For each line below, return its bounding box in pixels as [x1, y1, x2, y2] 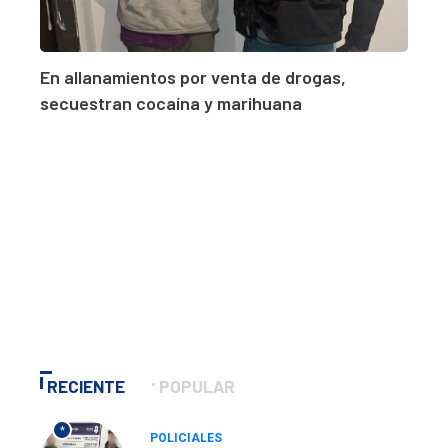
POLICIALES [150, 431, 222, 446]
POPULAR [159, 376, 235, 397]
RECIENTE [47, 376, 125, 397]
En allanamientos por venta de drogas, [40, 66, 346, 89]
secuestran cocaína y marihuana [40, 92, 302, 115]
